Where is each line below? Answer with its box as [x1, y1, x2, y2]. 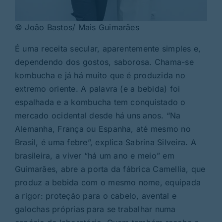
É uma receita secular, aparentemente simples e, [14, 44, 201, 54]
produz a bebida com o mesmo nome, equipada [14, 177, 201, 188]
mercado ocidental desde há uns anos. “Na [14, 111, 181, 121]
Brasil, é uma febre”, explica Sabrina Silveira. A [14, 137, 196, 148]
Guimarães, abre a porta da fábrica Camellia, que [14, 164, 206, 174]
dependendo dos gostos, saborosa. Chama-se [14, 57, 194, 67]
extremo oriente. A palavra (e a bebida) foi [14, 84, 180, 94]
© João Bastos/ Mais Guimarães [14, 22, 139, 33]
